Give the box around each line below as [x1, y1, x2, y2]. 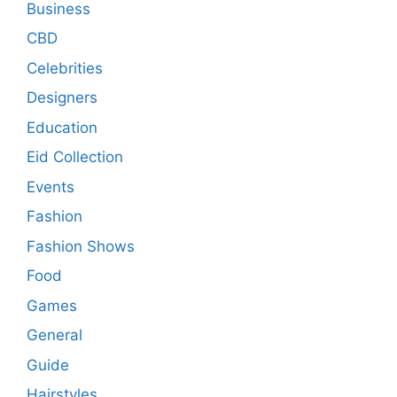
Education [27, 118, 97, 136]
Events [27, 177, 74, 196]
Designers [27, 89, 97, 107]
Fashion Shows [27, 237, 135, 255]
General [27, 326, 82, 345]
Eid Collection [27, 148, 123, 167]
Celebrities [27, 58, 103, 77]
